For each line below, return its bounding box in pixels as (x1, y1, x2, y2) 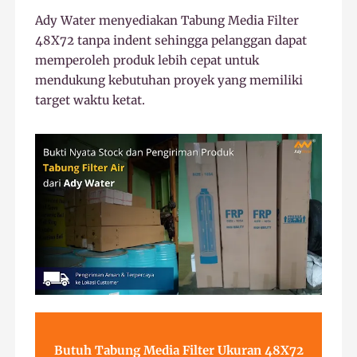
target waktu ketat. (35, 92, 146, 108)
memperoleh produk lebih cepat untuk (35, 52, 260, 68)
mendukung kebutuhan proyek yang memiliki (35, 72, 304, 88)
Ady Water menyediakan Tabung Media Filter (35, 12, 300, 28)
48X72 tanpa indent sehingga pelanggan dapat (35, 32, 308, 48)
